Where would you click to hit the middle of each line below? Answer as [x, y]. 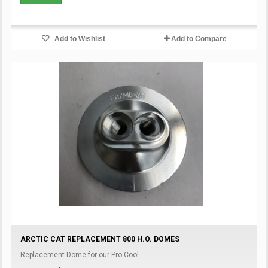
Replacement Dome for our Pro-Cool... [83, 255]
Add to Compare [199, 39]
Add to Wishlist [79, 39]
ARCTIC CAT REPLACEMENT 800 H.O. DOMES [100, 239]
